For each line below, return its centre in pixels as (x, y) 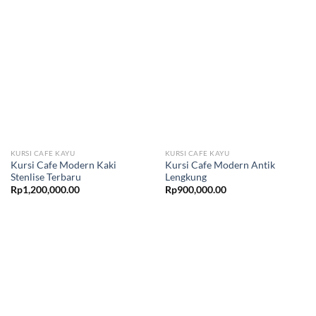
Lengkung (186, 177)
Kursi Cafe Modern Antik (220, 165)
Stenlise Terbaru (45, 177)
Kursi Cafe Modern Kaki (63, 165)
